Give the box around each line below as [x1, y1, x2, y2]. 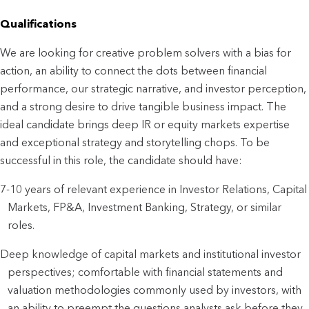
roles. [8, 218, 35, 232]
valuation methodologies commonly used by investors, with [8, 283, 302, 297]
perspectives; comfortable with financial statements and [8, 265, 283, 279]
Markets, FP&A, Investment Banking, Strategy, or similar [8, 200, 282, 214]
